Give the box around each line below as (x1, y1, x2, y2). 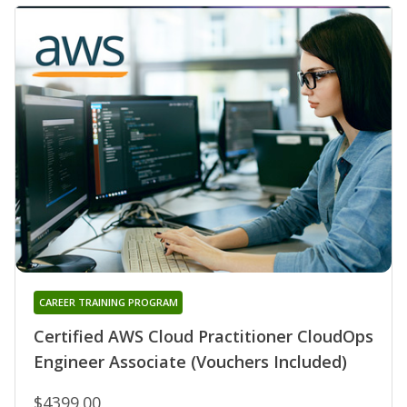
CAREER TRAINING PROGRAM (38, 294, 178, 309)
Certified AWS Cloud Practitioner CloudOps (34, 324, 373, 347)
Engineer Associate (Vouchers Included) (34, 350, 347, 372)
